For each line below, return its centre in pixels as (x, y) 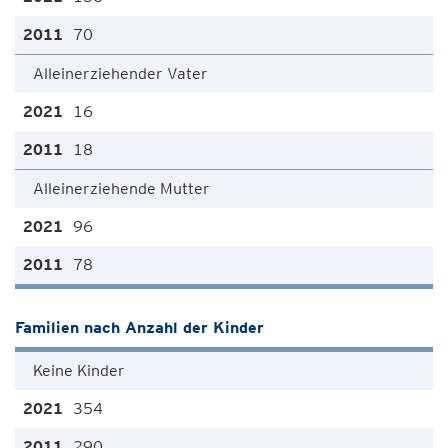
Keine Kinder (79, 370)
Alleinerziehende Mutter (121, 188)
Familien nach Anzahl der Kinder (139, 327)
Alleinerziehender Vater (120, 73)
